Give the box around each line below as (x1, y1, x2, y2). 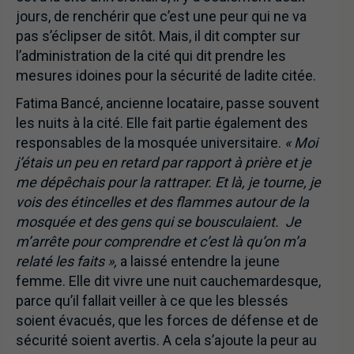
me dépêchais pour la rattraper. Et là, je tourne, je (16, 174, 321, 191)
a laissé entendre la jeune (117, 253, 280, 270)
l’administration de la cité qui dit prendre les (16, 47, 286, 65)
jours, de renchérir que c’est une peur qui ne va (16, 8, 307, 25)
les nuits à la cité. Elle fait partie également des (16, 115, 308, 132)
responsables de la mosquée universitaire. (16, 134, 284, 152)
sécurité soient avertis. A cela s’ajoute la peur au (16, 332, 317, 349)
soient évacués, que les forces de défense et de (16, 312, 318, 330)
